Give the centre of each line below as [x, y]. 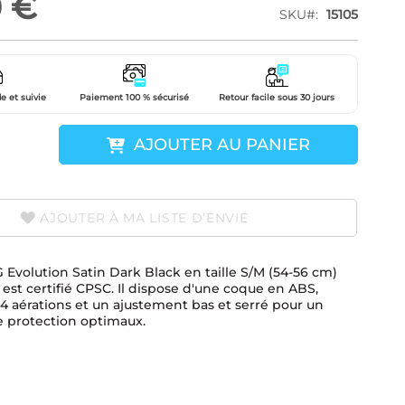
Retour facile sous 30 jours [277, 97]
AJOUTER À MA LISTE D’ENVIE [144, 218]
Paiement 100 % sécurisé [134, 97]
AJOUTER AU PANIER [222, 145]
